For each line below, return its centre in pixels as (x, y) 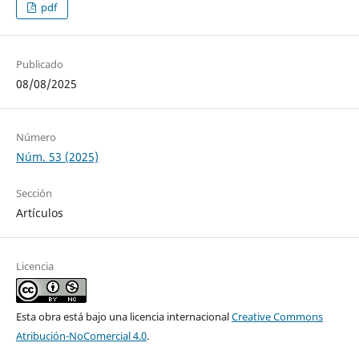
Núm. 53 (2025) (57, 157)
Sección (34, 194)
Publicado (39, 65)
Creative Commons (277, 317)
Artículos (39, 213)
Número (36, 137)
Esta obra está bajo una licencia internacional (123, 317)
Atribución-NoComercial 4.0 (81, 336)
